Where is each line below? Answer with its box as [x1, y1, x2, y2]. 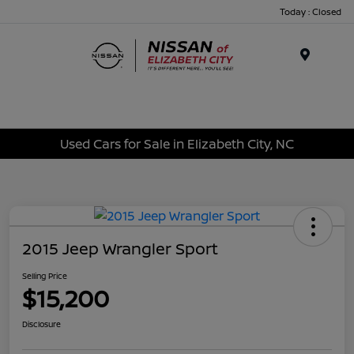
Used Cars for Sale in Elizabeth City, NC [60, 134, 294, 153]
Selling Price [22, 270, 67, 282]
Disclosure [22, 318, 61, 330]
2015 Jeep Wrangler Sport [22, 238, 218, 260]
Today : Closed [280, 5, 341, 17]
